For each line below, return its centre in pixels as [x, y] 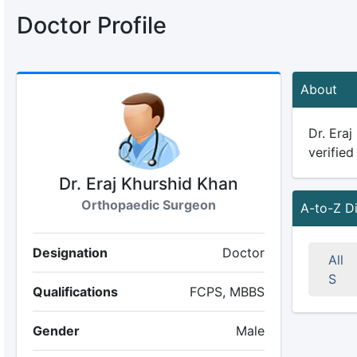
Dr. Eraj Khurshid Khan [148, 184]
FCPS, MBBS [227, 292]
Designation [70, 253]
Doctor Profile [91, 25]
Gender [56, 331]
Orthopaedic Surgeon [148, 205]
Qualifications [75, 292]
